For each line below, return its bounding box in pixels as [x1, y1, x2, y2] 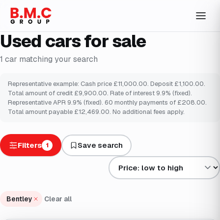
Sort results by [108, 156, 161, 167]
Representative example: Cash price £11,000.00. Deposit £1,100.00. [8, 80, 205, 88]
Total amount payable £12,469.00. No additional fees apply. [8, 108, 185, 116]
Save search [78, 140, 123, 150]
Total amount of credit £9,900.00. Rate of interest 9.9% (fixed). [8, 89, 192, 98]
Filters [17, 140, 42, 150]
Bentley [6, 194, 32, 203]
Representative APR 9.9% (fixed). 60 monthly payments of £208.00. [8, 98, 207, 107]
